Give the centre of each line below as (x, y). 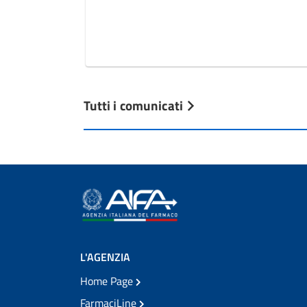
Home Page (108, 281)
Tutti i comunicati (135, 105)
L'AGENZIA (105, 257)
